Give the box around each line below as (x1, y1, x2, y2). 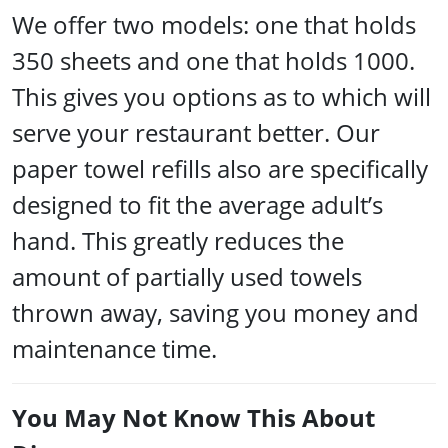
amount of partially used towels (12, 259, 362, 293)
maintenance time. (12, 331, 223, 365)
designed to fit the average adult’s (12, 187, 383, 221)
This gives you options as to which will (12, 79, 431, 113)
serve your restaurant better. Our (12, 115, 380, 149)
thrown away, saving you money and (12, 295, 419, 329)
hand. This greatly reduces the (12, 223, 344, 257)
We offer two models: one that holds (12, 7, 416, 41)
